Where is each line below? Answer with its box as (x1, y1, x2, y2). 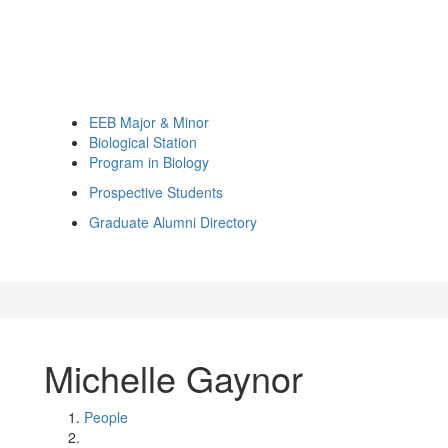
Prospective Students (89, 182, 223, 202)
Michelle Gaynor (44, 352, 303, 403)
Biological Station (89, 132, 197, 152)
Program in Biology (89, 152, 209, 172)
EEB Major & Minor (89, 112, 209, 132)
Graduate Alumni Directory (89, 212, 257, 232)
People (84, 407, 128, 427)
